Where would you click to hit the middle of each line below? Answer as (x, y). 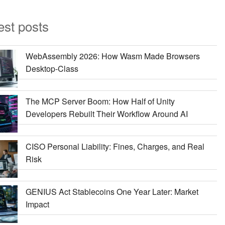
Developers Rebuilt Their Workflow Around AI (106, 114)
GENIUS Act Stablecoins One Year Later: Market (112, 191)
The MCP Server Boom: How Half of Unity (100, 101)
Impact (37, 204)
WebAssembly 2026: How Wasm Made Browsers (113, 56)
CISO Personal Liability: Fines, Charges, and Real (115, 146)
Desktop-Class (52, 68)
